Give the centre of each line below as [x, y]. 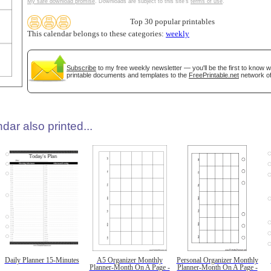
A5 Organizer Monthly [129, 260]
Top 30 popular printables [172, 22]
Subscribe [81, 68]
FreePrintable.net [214, 75]
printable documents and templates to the [128, 75]
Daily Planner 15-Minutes [42, 260]
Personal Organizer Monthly [217, 260]
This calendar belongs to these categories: [96, 34]
